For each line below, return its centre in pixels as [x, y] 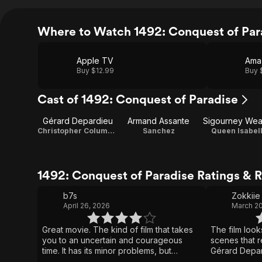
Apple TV [95, 61]
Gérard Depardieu [78, 121]
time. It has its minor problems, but [107, 251]
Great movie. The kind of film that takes [118, 230]
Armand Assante [158, 121]
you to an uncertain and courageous [112, 240]
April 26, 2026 [87, 206]
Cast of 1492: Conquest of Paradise [138, 99]
